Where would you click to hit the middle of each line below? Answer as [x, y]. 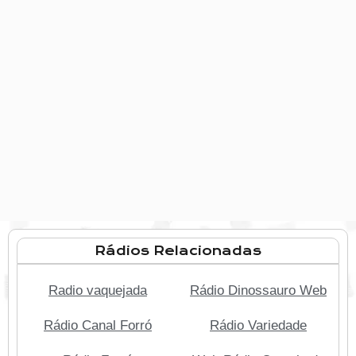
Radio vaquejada [98, 290]
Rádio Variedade [258, 325]
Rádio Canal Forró [98, 325]
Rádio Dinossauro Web [258, 290]
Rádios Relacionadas [178, 251]
